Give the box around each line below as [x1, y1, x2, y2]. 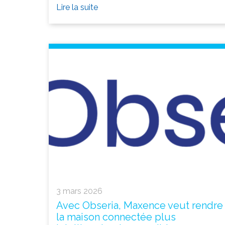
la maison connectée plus [56, 210, 176, 223]
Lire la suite [56, 2, 98, 12]
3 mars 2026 [56, 186, 102, 196]
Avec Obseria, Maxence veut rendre [56, 199, 223, 211]
